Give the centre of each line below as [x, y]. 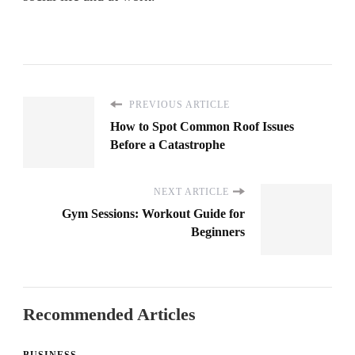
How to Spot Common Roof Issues [202, 126]
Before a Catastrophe [168, 144]
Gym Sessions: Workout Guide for [153, 213]
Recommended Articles [109, 314]
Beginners [218, 231]
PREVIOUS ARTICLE [178, 104]
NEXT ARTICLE [191, 191]
